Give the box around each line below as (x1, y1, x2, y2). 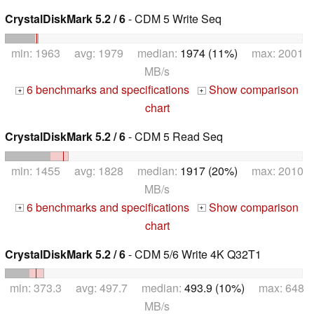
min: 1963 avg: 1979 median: (11, 44, 180, 61)
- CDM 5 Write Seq (125, 11, 221, 27)
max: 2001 (237, 44, 303, 61)
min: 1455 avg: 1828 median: (11, 162, 180, 179)
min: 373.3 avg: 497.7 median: (10, 280, 184, 296)
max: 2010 (237, 162, 303, 179)
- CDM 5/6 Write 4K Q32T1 (125, 245, 261, 262)
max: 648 (245, 280, 304, 296)
